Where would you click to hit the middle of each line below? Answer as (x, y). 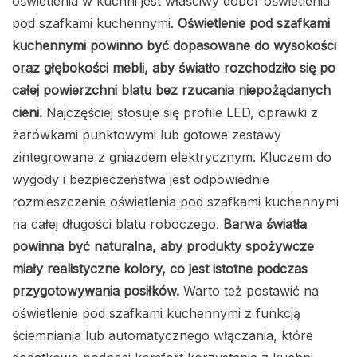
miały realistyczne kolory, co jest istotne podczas (160, 269)
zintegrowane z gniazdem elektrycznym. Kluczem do (172, 157)
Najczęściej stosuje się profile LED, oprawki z (180, 113)
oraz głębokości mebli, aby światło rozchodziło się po (174, 68)
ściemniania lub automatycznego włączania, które (163, 336)
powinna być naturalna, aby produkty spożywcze (163, 247)
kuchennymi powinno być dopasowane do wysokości (174, 46)
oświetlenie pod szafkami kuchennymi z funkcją (156, 314)
